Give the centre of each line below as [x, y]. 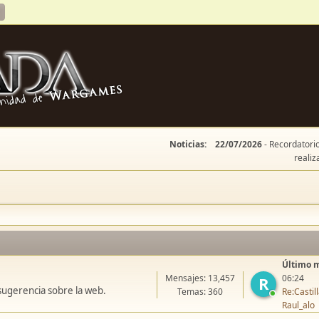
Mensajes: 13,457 [200, 278]
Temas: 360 [200, 292]
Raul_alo [299, 305]
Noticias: [188, 144]
